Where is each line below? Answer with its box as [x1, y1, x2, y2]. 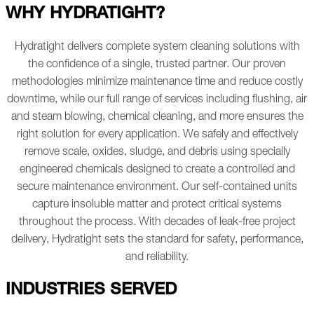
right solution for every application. [16, 130, 183, 142]
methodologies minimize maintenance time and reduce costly [11, 77, 303, 89]
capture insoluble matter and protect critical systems [32, 200, 282, 212]
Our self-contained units [182, 182, 297, 194]
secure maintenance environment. [17, 182, 182, 194]
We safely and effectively [182, 130, 298, 142]
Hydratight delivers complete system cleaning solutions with [14, 42, 300, 54]
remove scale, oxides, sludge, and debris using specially [24, 147, 290, 159]
